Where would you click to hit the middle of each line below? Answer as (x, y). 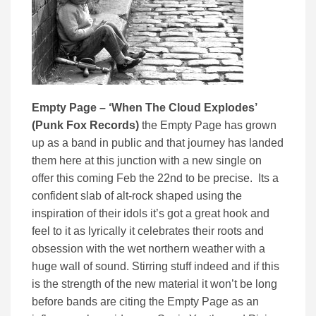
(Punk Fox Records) (87, 126)
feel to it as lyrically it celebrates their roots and (148, 231)
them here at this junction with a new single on (147, 161)
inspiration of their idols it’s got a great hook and (151, 214)
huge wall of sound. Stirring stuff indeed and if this (156, 267)
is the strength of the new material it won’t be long (154, 284)
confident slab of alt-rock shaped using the (137, 196)
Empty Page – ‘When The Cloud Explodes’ (144, 108)
